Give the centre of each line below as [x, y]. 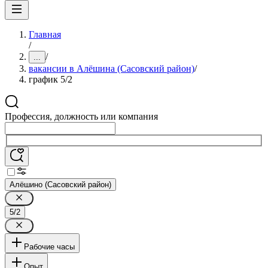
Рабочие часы [49, 246]
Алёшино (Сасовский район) [60, 184]
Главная [45, 34]
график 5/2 [51, 79]
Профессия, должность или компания [81, 116]
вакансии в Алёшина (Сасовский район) [112, 68]
